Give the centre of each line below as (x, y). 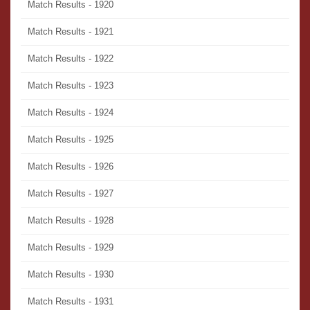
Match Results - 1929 (71, 248)
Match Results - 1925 (71, 140)
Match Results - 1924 (71, 113)
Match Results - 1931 (71, 302)
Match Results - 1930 (71, 275)
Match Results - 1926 (71, 167)
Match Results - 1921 (71, 32)
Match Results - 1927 (71, 194)
